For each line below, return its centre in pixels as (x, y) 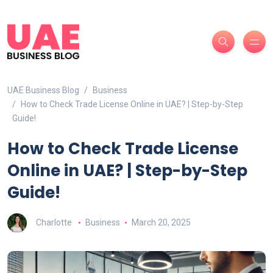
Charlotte (54, 222)
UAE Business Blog (43, 90)
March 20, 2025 (161, 222)
